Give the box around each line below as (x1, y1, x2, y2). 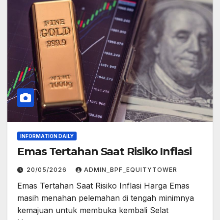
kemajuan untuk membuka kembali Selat (17, 205, 168, 215)
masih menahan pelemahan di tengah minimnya (17, 192, 194, 203)
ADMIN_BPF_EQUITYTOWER (84, 165, 177, 173)
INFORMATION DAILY (20, 133, 74, 139)
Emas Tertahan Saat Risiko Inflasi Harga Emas (17, 180, 190, 191)
